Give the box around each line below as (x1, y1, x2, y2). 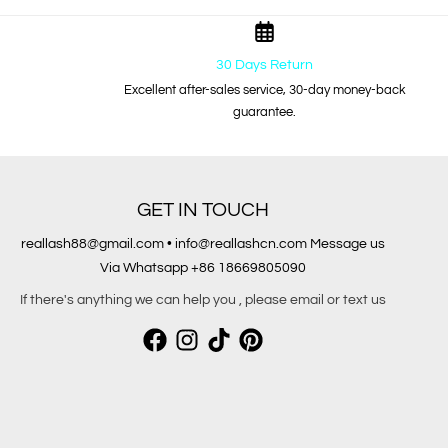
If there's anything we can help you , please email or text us (19, 293, 386, 308)
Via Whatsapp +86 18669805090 (99, 261, 306, 276)
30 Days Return (216, 58, 314, 73)
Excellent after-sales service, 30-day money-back (123, 83, 406, 98)
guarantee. (233, 105, 297, 120)
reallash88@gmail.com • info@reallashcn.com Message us (20, 237, 385, 252)
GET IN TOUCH (136, 200, 269, 221)
